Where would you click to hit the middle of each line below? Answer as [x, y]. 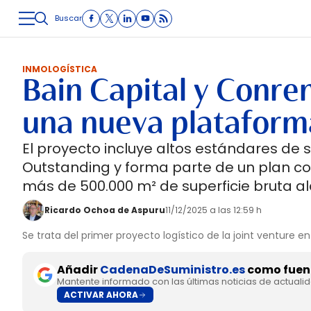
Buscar [68, 18]
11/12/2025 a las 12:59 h [213, 210]
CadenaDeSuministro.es [173, 270]
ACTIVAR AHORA [101, 294]
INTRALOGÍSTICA [216, 36]
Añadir [78, 270]
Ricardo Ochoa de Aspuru [105, 210]
